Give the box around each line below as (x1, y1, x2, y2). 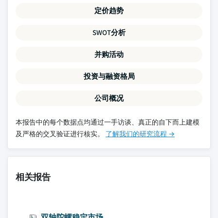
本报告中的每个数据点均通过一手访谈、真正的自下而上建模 (16, 118, 200, 127)
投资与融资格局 (83, 72, 135, 81)
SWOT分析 (92, 28, 126, 37)
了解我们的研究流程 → (106, 129, 175, 138)
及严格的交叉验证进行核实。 (16, 129, 106, 138)
